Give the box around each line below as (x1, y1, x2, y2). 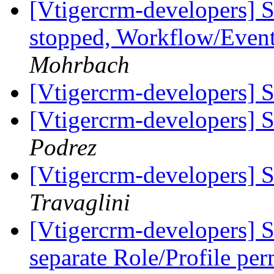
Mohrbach (29, 51, 130, 78)
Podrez (29, 134, 97, 161)
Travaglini (29, 189, 130, 216)
